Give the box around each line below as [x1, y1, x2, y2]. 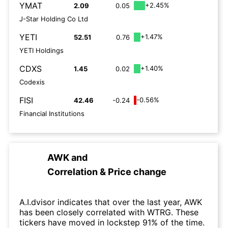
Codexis [19, 78, 45, 86]
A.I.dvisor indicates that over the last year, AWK [19, 197, 202, 207]
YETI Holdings [19, 46, 64, 54]
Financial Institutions [19, 109, 84, 118]
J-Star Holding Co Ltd [19, 15, 88, 23]
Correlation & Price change [47, 166, 166, 177]
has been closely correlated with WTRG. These [19, 207, 198, 217]
